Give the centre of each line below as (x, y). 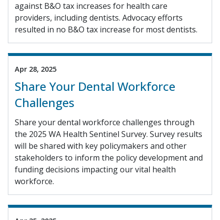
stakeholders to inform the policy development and (109, 157)
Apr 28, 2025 (36, 69)
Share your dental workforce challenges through (105, 122)
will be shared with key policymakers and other (101, 146)
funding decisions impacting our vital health (95, 169)
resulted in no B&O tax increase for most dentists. (106, 29)
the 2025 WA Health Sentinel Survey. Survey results (109, 134)
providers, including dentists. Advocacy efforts (99, 17)
